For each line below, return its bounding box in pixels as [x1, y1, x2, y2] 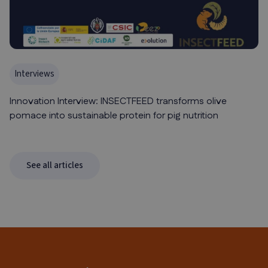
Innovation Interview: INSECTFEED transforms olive [10, 95, 227, 109]
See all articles [26, 159, 83, 172]
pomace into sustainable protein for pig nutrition [10, 109, 218, 123]
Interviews [14, 68, 54, 81]
